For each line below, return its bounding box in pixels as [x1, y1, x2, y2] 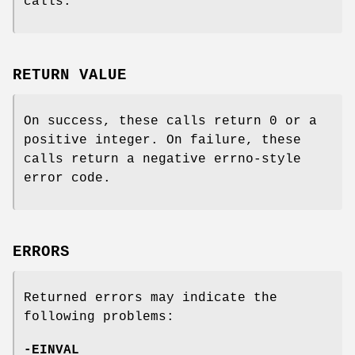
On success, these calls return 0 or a [24, 114, 317, 129]
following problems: [24, 309, 174, 324]
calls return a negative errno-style [24, 152, 301, 167]
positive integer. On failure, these [24, 133, 301, 148]
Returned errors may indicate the [24, 290, 277, 305]
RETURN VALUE [13, 67, 127, 85]
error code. [24, 171, 111, 186]
